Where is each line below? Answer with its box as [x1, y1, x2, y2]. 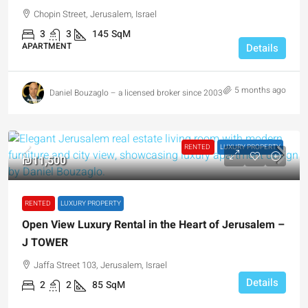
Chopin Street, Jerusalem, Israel [34, 8, 157, 21]
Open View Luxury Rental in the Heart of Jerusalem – [22, 217, 285, 233]
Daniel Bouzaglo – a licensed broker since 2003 [49, 87, 223, 99]
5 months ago [234, 84, 286, 96]
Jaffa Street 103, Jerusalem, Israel [34, 258, 167, 272]
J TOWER [22, 234, 68, 251]
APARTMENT [22, 40, 71, 52]
